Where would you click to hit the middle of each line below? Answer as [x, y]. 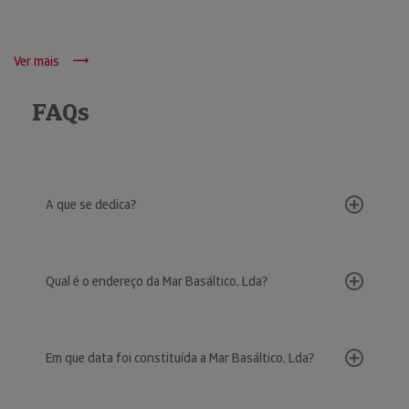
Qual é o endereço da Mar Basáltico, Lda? [157, 281]
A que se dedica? [91, 204]
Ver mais [37, 61]
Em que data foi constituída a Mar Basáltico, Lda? [180, 358]
